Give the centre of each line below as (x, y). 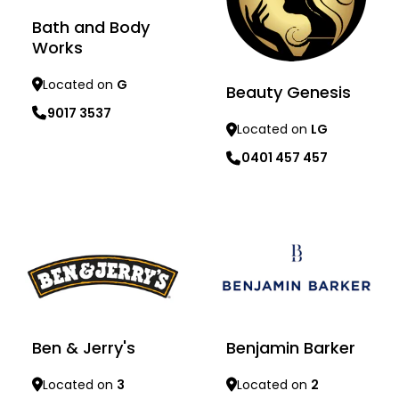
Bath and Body (91, 27)
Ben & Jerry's (84, 347)
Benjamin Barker (291, 347)
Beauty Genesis (289, 93)
